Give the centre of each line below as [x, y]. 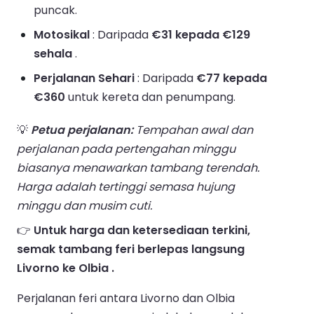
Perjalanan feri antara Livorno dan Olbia [126, 299]
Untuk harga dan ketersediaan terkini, [142, 231]
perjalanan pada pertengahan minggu [126, 149]
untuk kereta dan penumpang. [150, 97]
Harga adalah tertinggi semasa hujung [126, 187]
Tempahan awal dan [193, 130]
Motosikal [62, 35]
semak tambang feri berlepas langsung [131, 250]
